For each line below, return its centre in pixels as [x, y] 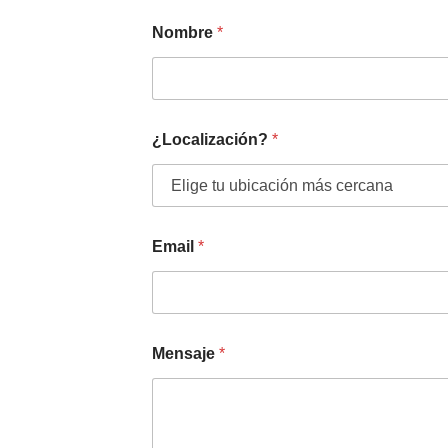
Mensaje [185, 353]
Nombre [184, 32]
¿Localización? [212, 139]
